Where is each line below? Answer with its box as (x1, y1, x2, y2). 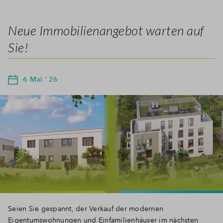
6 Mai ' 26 (23, 74, 58, 84)
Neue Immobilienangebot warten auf (8, 22, 204, 38)
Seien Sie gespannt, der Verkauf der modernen (8, 204, 163, 213)
